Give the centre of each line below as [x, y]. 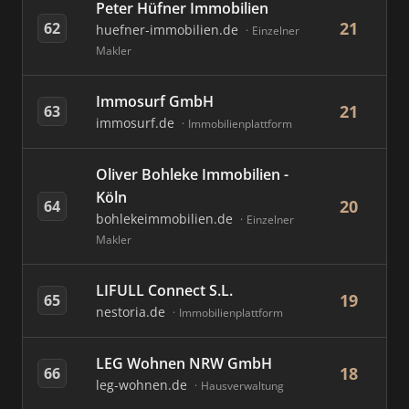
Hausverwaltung [242, 386]
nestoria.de [132, 312]
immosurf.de [137, 123]
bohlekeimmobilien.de [166, 219]
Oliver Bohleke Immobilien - [192, 174]
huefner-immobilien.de [169, 30]
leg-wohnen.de [143, 385]
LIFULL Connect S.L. [164, 290]
